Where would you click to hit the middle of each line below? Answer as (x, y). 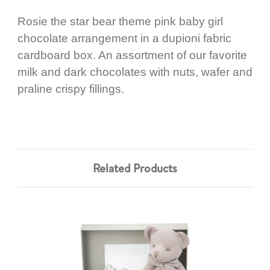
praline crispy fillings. (71, 89)
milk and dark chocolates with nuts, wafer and (135, 72)
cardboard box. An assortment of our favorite (132, 55)
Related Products (135, 168)
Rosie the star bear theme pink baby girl (120, 21)
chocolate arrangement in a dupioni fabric (124, 38)
